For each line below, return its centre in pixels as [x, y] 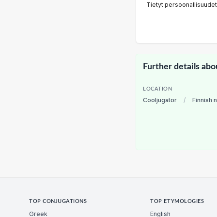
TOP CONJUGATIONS [58, 201]
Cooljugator [160, 100]
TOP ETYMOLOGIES [177, 201]
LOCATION [158, 89]
